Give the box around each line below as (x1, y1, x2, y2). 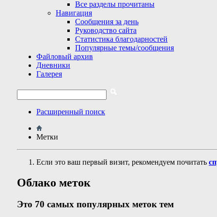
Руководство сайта (75, 26, 137, 34)
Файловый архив (36, 52, 93, 61)
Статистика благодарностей (75, 35, 168, 43)
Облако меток (17, 176, 91, 189)
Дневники (36, 61, 70, 69)
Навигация (56, 9, 92, 17)
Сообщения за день (75, 17, 139, 26)
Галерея (36, 70, 62, 78)
